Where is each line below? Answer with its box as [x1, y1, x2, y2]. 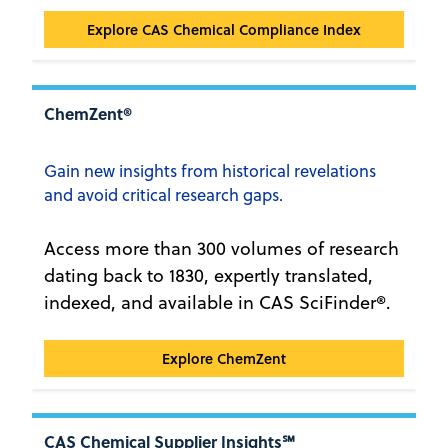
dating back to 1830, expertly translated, [44, 262, 373, 288]
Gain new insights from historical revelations [44, 158, 376, 182]
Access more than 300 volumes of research [44, 235, 399, 261]
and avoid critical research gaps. [44, 182, 283, 206]
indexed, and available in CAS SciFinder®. [44, 289, 391, 315]
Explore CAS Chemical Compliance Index [87, 19, 361, 41]
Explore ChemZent [162, 347, 286, 369]
